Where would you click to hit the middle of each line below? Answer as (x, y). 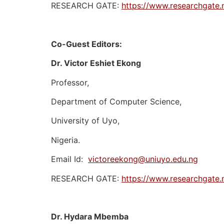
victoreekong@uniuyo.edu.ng (143, 159)
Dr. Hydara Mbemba (90, 217)
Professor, (70, 82)
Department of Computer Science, (116, 102)
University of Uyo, (85, 121)
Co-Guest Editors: (86, 44)
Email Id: (69, 159)
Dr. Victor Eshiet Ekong (96, 63)
